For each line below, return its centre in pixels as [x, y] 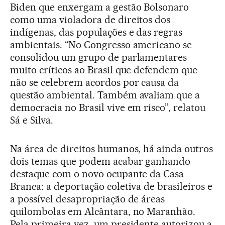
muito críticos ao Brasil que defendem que [104, 70]
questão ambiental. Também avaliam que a [105, 95]
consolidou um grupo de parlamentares [99, 57]
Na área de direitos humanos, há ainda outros [112, 148]
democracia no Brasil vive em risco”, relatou [108, 107]
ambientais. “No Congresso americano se [101, 44]
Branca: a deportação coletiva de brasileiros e [111, 186]
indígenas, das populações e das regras [96, 32]
